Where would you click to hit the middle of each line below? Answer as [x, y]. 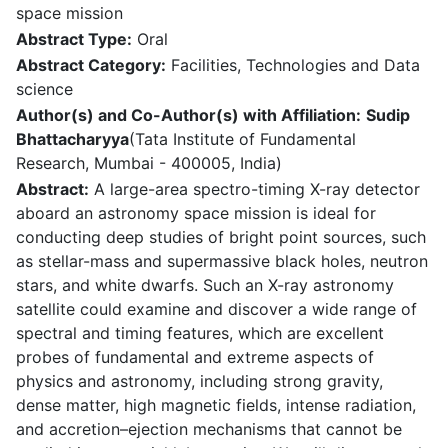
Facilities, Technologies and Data [293, 65]
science [44, 89]
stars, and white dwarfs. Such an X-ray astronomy [205, 285]
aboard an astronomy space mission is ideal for [196, 213]
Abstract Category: [91, 65]
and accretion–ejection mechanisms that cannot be [209, 429]
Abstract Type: [74, 39]
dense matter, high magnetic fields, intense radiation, [216, 405]
